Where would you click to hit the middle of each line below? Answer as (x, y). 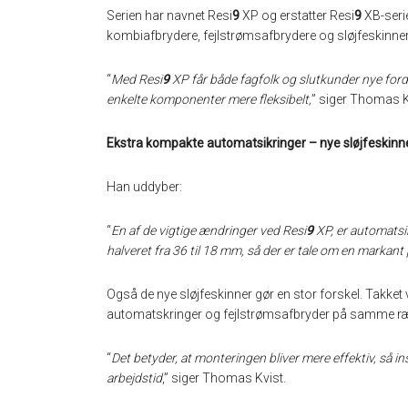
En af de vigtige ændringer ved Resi (209, 231)
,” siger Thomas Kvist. (224, 378)
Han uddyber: (144, 187)
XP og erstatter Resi (297, 16)
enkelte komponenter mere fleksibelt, (209, 100)
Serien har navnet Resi (169, 16)
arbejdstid (134, 378)
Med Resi (137, 80)
